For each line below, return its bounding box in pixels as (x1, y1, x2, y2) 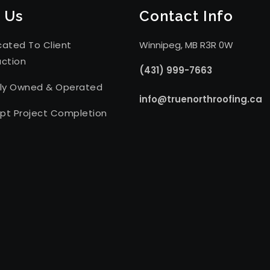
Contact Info (139, 7, 233, 25)
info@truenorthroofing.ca (139, 92, 262, 105)
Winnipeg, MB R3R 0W (139, 38, 233, 51)
